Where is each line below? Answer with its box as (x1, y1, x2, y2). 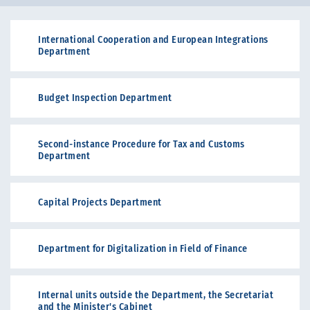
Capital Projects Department (38, 197, 162, 208)
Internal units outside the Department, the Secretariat (38, 289, 273, 301)
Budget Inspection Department (38, 92, 172, 104)
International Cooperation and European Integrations (38, 34, 268, 46)
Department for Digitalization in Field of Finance (38, 243, 248, 255)
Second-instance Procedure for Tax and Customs (38, 138, 245, 150)
